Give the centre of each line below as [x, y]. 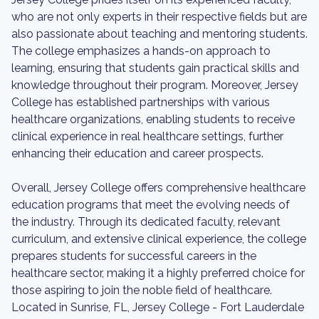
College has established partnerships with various [141, 102]
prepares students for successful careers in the [134, 256]
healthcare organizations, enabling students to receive [153, 119]
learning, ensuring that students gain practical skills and [155, 68]
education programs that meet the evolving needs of [151, 205]
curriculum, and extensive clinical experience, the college [159, 239]
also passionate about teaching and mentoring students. [159, 34]
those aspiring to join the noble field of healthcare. [142, 290]
